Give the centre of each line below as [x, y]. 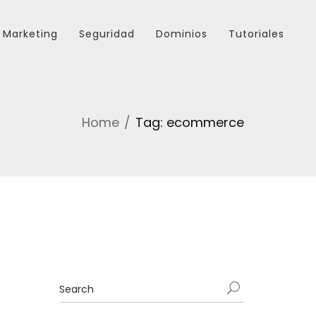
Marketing [30, 34]
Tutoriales [256, 34]
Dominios [182, 34]
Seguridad [107, 34]
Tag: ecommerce [190, 122]
